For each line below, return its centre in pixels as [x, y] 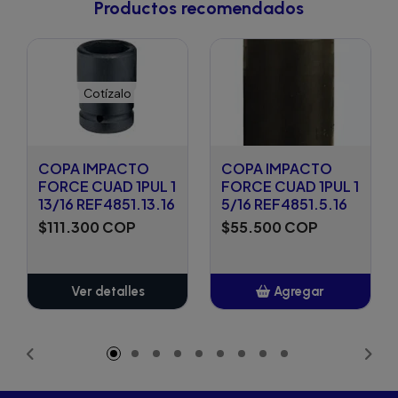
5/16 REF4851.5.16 [284, 204]
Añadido [298, 327]
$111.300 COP [87, 227]
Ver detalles [107, 292]
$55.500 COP [270, 227]
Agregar [298, 292]
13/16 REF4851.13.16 [107, 204]
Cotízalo [107, 92]
